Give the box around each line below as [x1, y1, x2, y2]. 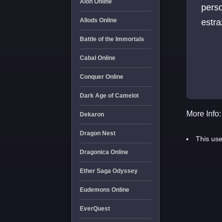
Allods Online [79, 17, 117, 24]
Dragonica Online [79, 149, 128, 156]
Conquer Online [79, 73, 123, 80]
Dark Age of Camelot [79, 92, 139, 99]
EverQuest [79, 205, 110, 212]
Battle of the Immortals [79, 36, 144, 43]
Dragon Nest [79, 130, 115, 137]
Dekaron [79, 111, 104, 118]
